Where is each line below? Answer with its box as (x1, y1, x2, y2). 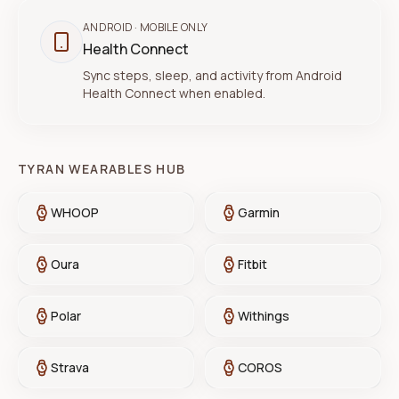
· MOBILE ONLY (133, 20, 208, 35)
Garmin (238, 204, 280, 221)
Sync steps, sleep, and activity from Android (83, 67, 342, 84)
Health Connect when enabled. (83, 85, 265, 102)
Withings (238, 307, 289, 324)
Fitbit (238, 256, 267, 273)
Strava (51, 359, 89, 376)
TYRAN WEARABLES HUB (18, 160, 186, 177)
